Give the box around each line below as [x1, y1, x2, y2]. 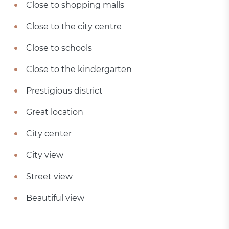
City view [26, 150, 64, 160]
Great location [26, 107, 84, 117]
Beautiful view [26, 193, 85, 203]
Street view [26, 172, 73, 181]
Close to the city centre [26, 21, 122, 31]
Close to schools [26, 43, 93, 53]
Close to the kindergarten [26, 64, 132, 74]
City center [26, 129, 72, 139]
